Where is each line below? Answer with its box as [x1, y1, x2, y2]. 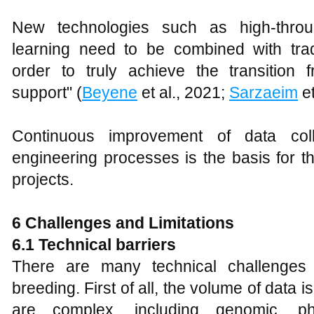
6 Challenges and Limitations [12, 214, 234, 232]
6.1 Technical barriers [12, 235, 176, 254]
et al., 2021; [137, 83, 229, 102]
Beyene [82, 83, 137, 102]
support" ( [12, 83, 82, 102]
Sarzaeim [229, 83, 298, 102]
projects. [12, 170, 74, 189]
